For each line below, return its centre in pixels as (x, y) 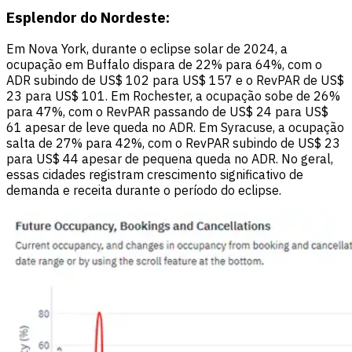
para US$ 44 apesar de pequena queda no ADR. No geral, (170, 159)
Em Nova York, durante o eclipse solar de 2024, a (147, 49)
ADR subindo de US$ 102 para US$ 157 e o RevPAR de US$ (175, 81)
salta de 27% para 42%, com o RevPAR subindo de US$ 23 (173, 143)
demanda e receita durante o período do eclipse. (144, 191)
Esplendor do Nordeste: (88, 17)
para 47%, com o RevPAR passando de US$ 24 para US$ (167, 112)
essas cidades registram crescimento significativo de (155, 175)
